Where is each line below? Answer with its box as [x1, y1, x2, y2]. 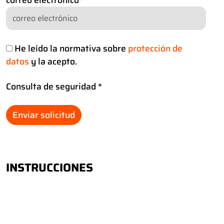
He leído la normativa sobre [14, 41, 128, 56]
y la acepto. [29, 54, 77, 69]
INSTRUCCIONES [6, 158, 93, 177]
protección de [128, 41, 182, 56]
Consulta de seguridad [6, 79, 98, 94]
